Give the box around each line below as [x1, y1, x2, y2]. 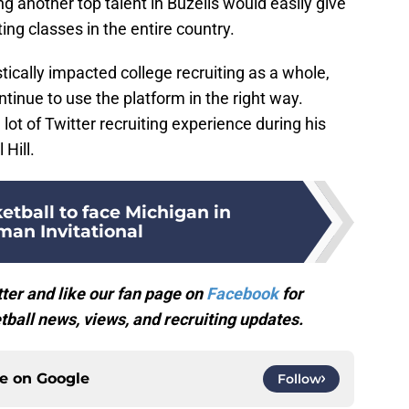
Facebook [206, 284, 282, 304]
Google [37, 370, 89, 388]
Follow [278, 371, 321, 388]
